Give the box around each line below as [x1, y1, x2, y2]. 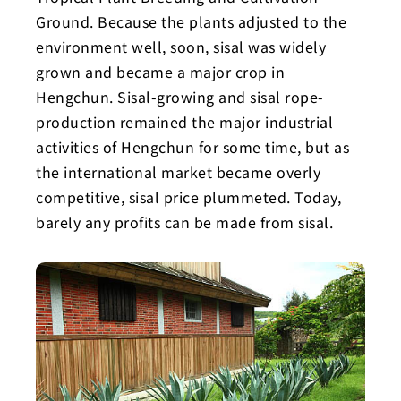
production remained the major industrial [36, 111, 333, 132]
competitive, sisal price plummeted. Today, [36, 186, 341, 208]
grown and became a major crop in [36, 61, 285, 82]
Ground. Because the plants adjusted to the [36, 11, 346, 32]
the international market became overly [36, 161, 320, 183]
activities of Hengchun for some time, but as [36, 136, 349, 158]
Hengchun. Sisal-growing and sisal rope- [36, 86, 324, 107]
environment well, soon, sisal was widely [36, 36, 326, 57]
